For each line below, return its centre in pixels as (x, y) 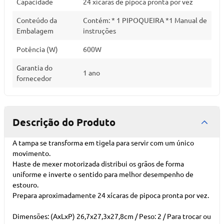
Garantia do (34, 67)
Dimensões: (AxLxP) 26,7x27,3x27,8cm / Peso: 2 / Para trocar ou (112, 216)
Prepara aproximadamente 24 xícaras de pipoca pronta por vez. (111, 195)
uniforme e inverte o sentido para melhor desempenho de (103, 174)
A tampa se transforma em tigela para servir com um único (103, 142)
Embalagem (35, 30)
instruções (99, 30)
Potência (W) (37, 49)
